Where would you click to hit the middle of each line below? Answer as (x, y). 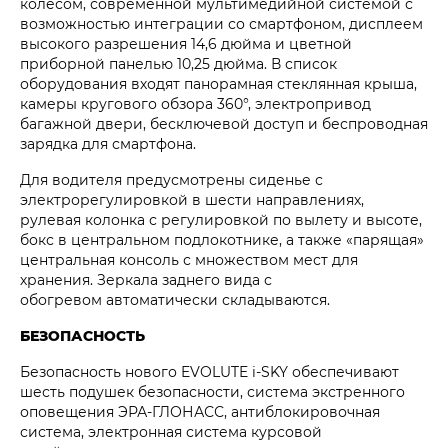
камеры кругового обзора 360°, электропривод (195, 104)
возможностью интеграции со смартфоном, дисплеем (221, 24)
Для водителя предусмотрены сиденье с (171, 180)
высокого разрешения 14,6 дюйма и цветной (186, 44)
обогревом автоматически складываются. (175, 300)
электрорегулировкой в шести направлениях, (192, 200)
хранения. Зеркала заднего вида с (146, 280)
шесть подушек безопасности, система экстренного (212, 392)
